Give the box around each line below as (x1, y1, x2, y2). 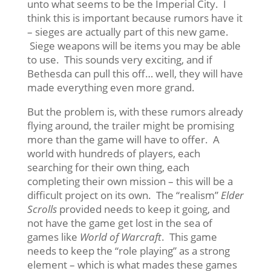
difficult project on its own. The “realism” (27, 188, 221, 202)
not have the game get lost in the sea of (27, 215, 212, 230)
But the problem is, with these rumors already (27, 104, 243, 119)
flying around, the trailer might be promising (27, 118, 234, 132)
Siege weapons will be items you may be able (27, 38, 241, 53)
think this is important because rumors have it (27, 10, 243, 25)
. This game (161, 229, 217, 244)
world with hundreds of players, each (27, 146, 200, 160)
